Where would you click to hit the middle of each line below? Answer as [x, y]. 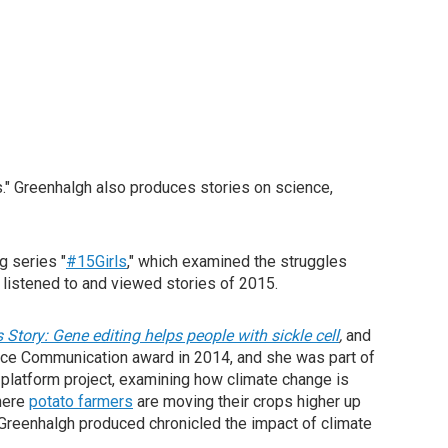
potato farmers [81, 401]
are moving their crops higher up [247, 401]
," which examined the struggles [237, 261]
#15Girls [96, 261]
